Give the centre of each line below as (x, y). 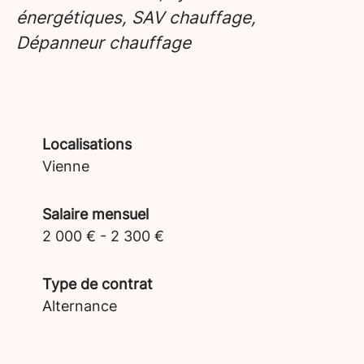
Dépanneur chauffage (104, 43)
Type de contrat (97, 284)
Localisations (87, 144)
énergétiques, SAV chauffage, (136, 17)
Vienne (66, 166)
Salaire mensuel (95, 214)
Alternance (80, 306)
